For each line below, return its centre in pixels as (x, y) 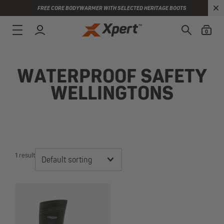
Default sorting (67, 160)
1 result (25, 155)
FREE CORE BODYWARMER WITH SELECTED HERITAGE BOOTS (112, 8)
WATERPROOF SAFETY (112, 77)
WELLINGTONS (112, 94)
